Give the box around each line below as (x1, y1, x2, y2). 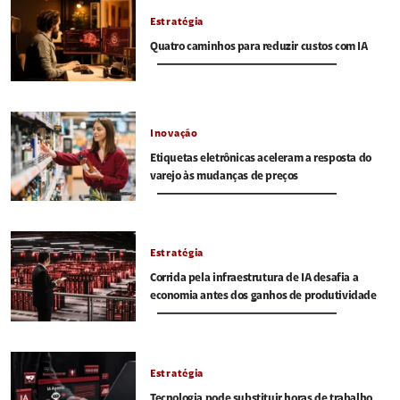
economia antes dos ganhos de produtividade (150, 290, 377, 303)
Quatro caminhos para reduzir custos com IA (150, 41, 368, 54)
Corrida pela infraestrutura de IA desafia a (150, 272, 359, 285)
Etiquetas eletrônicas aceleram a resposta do (150, 152, 371, 164)
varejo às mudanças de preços (150, 170, 299, 182)
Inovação (150, 128, 198, 139)
